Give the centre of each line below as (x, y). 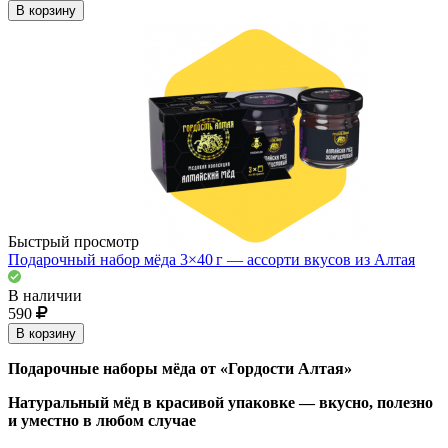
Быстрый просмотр (73, 241)
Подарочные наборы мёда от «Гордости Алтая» (180, 368)
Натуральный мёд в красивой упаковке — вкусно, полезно (220, 402)
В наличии (45, 295)
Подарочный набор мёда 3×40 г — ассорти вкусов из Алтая (211, 259)
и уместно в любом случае (102, 420)
